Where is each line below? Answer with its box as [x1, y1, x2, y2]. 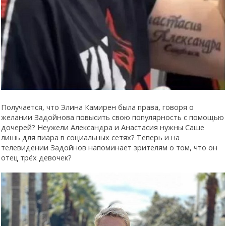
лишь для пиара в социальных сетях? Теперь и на [1, 132, 180, 142]
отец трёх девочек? [1, 152, 72, 162]
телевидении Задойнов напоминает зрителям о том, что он [1, 142, 217, 152]
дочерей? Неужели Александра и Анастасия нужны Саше [1, 122, 204, 132]
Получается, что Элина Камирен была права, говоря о [1, 101, 194, 112]
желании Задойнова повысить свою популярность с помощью [1, 111, 224, 122]
